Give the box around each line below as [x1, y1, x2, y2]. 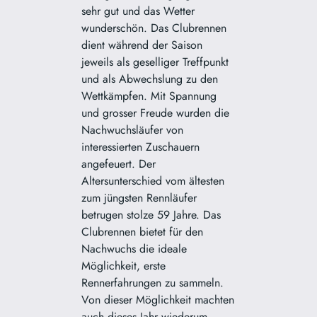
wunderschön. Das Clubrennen [81, 19, 227, 36]
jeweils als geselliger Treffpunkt [81, 53, 229, 70]
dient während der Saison [81, 36, 203, 53]
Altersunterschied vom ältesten [81, 172, 225, 189]
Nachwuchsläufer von [81, 121, 184, 138]
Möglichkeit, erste [81, 257, 166, 274]
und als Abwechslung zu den [81, 70, 219, 87]
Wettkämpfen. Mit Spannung [81, 87, 217, 104]
